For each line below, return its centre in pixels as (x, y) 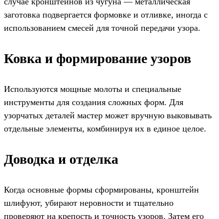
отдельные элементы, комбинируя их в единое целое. (105, 128)
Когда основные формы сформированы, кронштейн (101, 189)
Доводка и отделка (61, 159)
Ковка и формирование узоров (98, 58)
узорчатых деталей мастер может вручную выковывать (108, 115)
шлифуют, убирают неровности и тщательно (89, 203)
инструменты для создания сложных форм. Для (94, 102)
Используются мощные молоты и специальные (93, 89)
